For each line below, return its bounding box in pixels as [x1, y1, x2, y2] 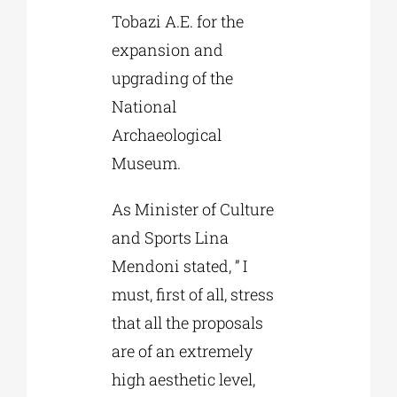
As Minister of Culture [111, 198, 274, 220]
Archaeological [111, 123, 222, 145]
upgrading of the [111, 66, 233, 89]
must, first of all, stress [111, 283, 274, 305]
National [111, 95, 176, 117]
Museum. [111, 152, 181, 174]
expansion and [111, 38, 223, 60]
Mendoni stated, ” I [111, 254, 247, 276]
